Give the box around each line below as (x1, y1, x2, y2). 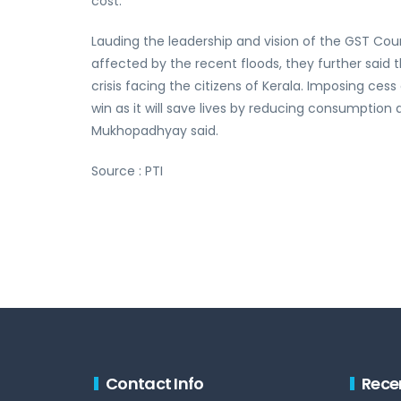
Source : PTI (91, 162, 163, 180)
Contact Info (106, 372, 204, 395)
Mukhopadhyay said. (91, 122, 218, 140)
